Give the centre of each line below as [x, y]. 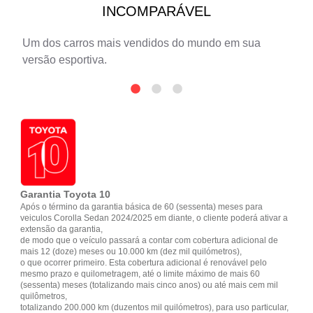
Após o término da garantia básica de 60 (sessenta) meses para [142, 206]
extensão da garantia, [62, 229]
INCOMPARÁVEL [157, 11]
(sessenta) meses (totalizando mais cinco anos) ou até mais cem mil [150, 285]
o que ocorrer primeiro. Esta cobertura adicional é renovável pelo [144, 262]
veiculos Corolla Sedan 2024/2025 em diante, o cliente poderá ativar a [154, 218]
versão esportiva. [65, 59]
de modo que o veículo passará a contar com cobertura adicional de [150, 240]
